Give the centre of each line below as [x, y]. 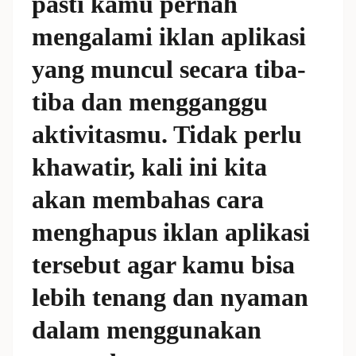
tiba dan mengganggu [150, 102]
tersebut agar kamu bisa [163, 265]
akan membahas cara [148, 199]
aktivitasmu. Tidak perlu [167, 134]
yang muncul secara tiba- [169, 69]
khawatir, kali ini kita [149, 167]
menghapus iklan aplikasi [171, 232]
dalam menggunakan [147, 330]
